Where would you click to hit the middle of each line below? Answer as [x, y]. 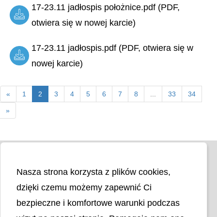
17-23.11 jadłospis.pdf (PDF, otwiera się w [112, 48]
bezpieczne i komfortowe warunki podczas [98, 203]
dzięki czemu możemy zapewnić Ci [84, 187]
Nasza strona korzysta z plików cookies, [93, 172]
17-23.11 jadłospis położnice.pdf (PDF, [106, 8]
